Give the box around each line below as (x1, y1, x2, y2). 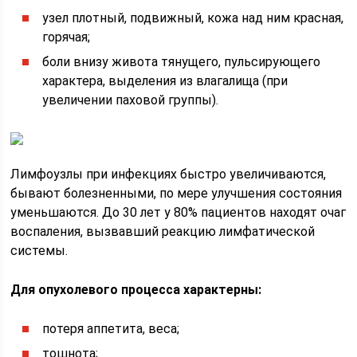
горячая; (42, 29, 91, 45)
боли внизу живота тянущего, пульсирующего (42, 54, 321, 69)
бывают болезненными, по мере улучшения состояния (10, 186, 343, 201)
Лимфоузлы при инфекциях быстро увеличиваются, (10, 167, 327, 182)
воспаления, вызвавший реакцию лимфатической (10, 224, 316, 239)
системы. (10, 243, 69, 258)
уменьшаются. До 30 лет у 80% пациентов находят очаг (10, 205, 347, 220)
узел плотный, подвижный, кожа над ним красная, (42, 10, 344, 25)
